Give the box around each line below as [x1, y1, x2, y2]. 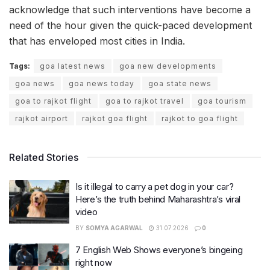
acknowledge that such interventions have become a [9, 4, 251, 16]
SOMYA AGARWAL [86, 224, 143, 232]
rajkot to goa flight [162, 114, 238, 124]
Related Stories [9, 151, 78, 164]
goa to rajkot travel [105, 96, 184, 106]
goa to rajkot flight [15, 96, 92, 106]
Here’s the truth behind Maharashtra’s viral [75, 193, 241, 206]
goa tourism [198, 96, 246, 106]
